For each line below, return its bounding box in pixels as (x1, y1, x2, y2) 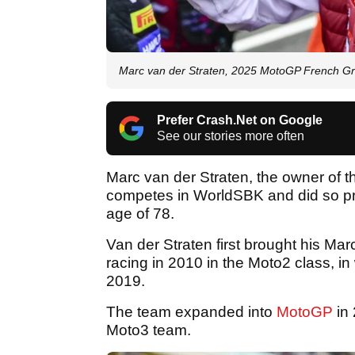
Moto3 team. (106, 321, 195, 338)
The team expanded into (106, 303, 277, 320)
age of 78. (106, 204, 174, 222)
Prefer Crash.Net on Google (157, 113, 323, 127)
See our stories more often (157, 128, 304, 143)
